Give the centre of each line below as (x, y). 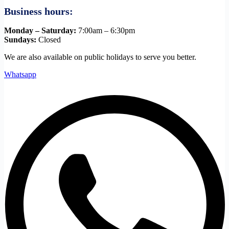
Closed (49, 40)
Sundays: (20, 40)
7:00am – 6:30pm (106, 30)
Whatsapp (20, 74)
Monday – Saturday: (40, 30)
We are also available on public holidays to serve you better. (100, 57)
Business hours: (39, 12)
